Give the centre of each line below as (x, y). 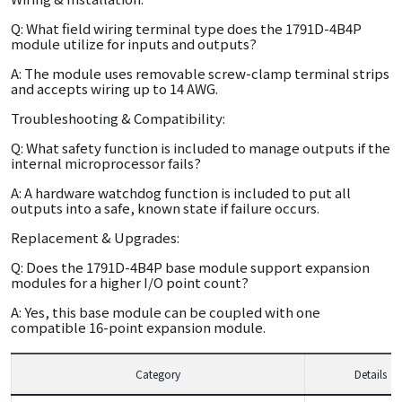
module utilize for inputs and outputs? (134, 44)
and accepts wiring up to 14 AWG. (114, 88)
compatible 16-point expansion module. (138, 327)
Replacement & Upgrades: (95, 237)
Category (158, 374)
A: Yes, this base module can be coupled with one (166, 312)
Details (371, 374)
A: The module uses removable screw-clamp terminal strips (200, 73)
